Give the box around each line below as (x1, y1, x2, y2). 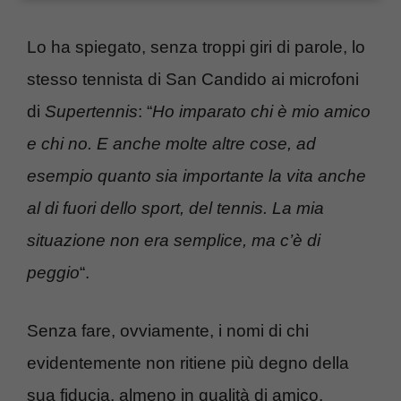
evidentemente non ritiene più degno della (27, 353, 349, 372)
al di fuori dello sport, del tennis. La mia (27, 199, 324, 218)
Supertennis (45, 102, 138, 122)
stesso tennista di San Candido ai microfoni (27, 70, 359, 90)
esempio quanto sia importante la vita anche (27, 166, 366, 186)
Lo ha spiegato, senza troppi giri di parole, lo (27, 38, 365, 57)
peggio (27, 263, 80, 283)
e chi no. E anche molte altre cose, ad (27, 134, 316, 154)
